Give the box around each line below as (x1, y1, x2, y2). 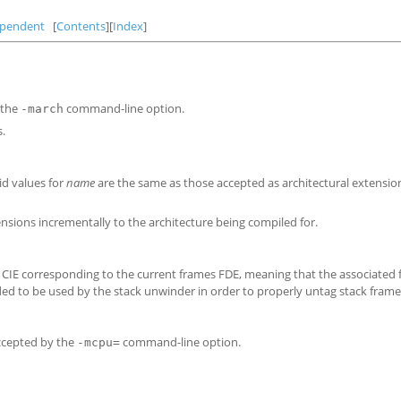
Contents (56, 18, 106, 34)
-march (21, 101, 64, 115)
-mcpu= (77, 336, 120, 349)
